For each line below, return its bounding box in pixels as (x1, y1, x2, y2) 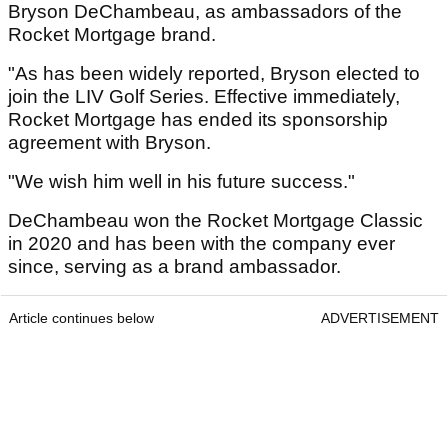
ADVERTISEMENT (321, 310, 439, 327)
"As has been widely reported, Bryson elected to (8, 63, 420, 85)
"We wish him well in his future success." (8, 171, 355, 193)
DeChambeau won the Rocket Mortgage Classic (8, 210, 423, 232)
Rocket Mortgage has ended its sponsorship (8, 109, 388, 131)
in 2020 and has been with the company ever (8, 233, 395, 255)
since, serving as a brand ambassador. (8, 256, 346, 278)
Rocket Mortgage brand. (8, 24, 216, 46)
